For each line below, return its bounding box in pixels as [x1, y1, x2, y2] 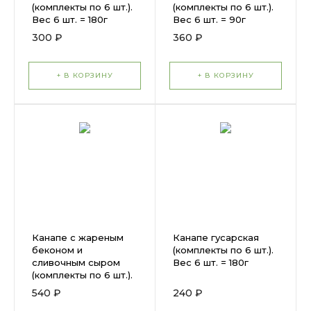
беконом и [32, 244, 83, 255]
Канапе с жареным [32, 232, 124, 243]
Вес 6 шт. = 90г [173, 14, 246, 25]
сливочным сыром [32, 257, 120, 268]
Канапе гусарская [173, 232, 259, 243]
